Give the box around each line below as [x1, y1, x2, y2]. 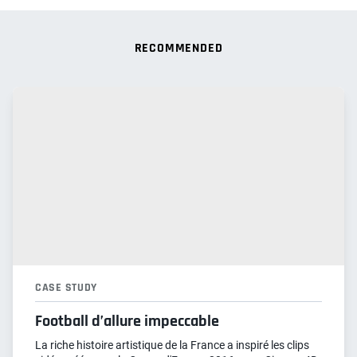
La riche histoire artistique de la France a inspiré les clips [35, 339, 309, 352]
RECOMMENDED [134, 40, 223, 57]
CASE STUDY [35, 280, 97, 296]
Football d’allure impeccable [35, 311, 219, 332]
